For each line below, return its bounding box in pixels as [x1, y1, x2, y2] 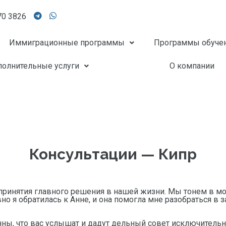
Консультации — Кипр [29, 145, 197, 163]
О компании [169, 61, 215, 71]
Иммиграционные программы [9, 38, 125, 48]
